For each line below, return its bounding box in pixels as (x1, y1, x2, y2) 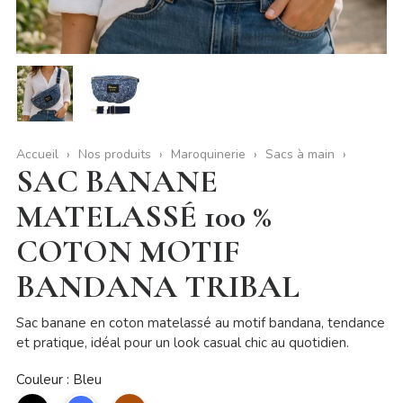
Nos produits (77, 146, 151, 164)
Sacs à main (264, 146, 335, 164)
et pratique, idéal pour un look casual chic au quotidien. (15, 334, 349, 353)
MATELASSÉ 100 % (15, 197, 272, 237)
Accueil (15, 146, 58, 164)
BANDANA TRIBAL (15, 267, 300, 307)
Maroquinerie (170, 146, 246, 164)
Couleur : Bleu (15, 371, 102, 390)
